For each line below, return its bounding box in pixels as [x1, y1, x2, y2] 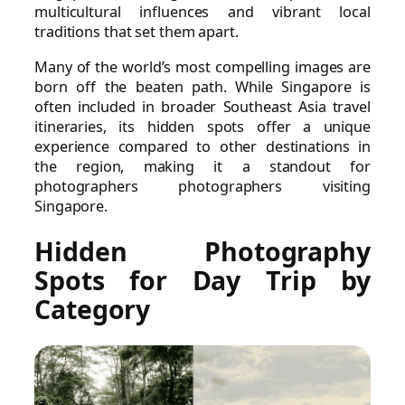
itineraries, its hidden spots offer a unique [34, 116, 371, 137]
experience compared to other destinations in [34, 136, 371, 156]
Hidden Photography [34, 234, 371, 269]
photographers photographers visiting [34, 175, 371, 196]
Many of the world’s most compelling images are [34, 56, 371, 77]
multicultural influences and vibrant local [34, 2, 371, 23]
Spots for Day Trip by [34, 263, 371, 298]
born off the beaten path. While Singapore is [34, 76, 371, 97]
